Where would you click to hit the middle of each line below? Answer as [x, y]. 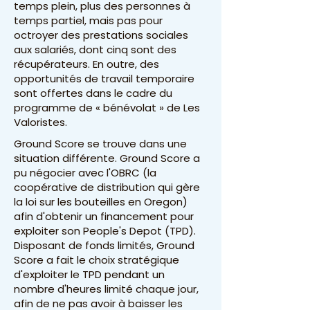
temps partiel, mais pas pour [88, 20]
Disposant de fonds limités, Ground [104, 245]
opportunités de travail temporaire [104, 79]
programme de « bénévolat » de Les [107, 108]
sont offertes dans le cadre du [93, 93]
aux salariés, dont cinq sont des [95, 49]
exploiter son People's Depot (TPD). [105, 231]
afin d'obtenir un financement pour [104, 216]
